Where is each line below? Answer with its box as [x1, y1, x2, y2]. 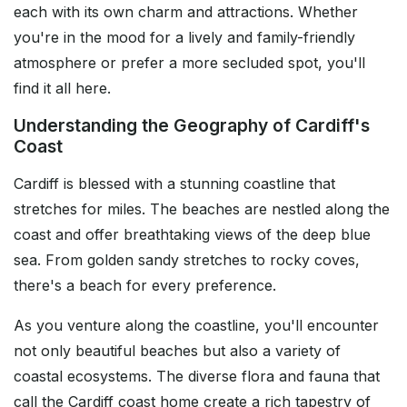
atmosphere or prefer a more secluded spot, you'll [14, 54, 365, 73]
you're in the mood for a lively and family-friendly [14, 28, 355, 47]
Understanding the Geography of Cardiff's [14, 114, 370, 137]
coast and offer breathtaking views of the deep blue [14, 225, 371, 244]
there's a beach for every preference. [14, 276, 276, 295]
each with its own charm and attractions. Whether [14, 3, 358, 22]
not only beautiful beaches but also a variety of [14, 342, 341, 361]
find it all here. [14, 79, 111, 98]
